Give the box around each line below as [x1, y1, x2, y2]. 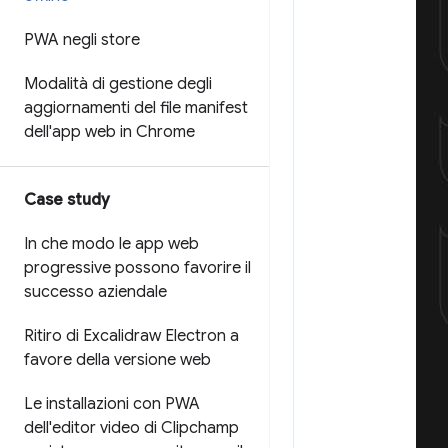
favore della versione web [24, 350, 211, 370]
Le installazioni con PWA [24, 394, 200, 414]
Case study [24, 190, 110, 210]
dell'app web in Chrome [24, 122, 195, 142]
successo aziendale [24, 282, 167, 302]
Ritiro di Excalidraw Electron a [24, 326, 239, 346]
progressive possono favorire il [24, 258, 251, 278]
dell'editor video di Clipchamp [24, 418, 239, 438]
